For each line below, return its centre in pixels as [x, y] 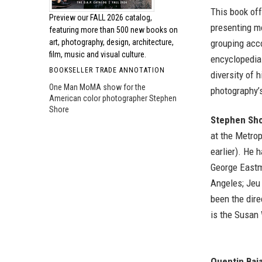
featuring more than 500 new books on [113, 30]
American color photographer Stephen [113, 98]
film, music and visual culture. [98, 54]
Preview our [70, 18]
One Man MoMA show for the [97, 87]
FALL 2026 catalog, [121, 18]
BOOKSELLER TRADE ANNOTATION [107, 70]
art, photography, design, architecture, [111, 42]
